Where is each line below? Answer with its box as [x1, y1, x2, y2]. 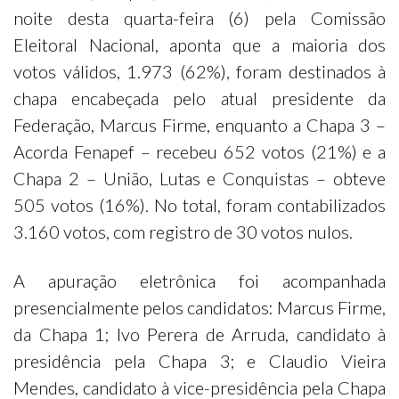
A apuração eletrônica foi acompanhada [13, 270, 386, 291]
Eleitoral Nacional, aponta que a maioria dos [13, 34, 386, 55]
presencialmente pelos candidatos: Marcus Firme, [13, 297, 386, 318]
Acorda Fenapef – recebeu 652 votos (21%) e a [13, 141, 386, 162]
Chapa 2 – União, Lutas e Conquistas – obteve [13, 167, 386, 189]
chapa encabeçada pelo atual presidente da [13, 87, 386, 109]
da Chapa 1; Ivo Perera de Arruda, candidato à [13, 323, 386, 345]
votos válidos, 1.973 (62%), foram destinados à [13, 61, 386, 82]
